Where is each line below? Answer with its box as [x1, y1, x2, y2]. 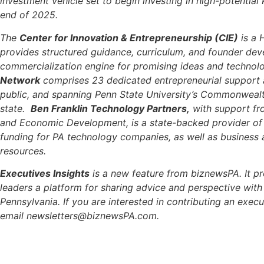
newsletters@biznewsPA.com [27, 210, 157, 222]
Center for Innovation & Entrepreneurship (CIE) [19, 31, 238, 44]
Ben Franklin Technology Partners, [31, 102, 190, 114]
